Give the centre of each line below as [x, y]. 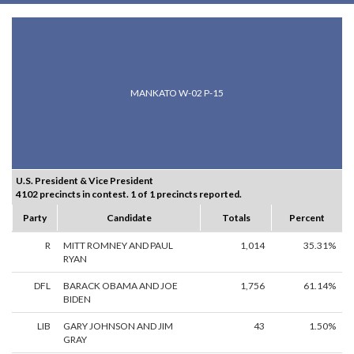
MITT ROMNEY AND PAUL [118, 246]
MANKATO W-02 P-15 [177, 93]
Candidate [129, 218]
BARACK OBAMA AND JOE [121, 286]
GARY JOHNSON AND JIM [118, 326]
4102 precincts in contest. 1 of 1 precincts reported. [129, 194]
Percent [307, 218]
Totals [236, 218]
